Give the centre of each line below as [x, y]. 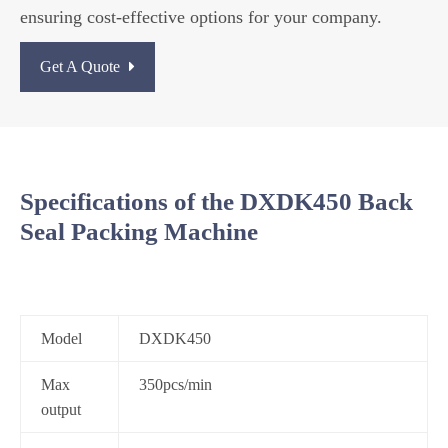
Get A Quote [82, 66]
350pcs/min [175, 384]
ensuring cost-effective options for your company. [201, 17]
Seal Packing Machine [139, 231]
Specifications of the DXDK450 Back [216, 201]
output [61, 409]
